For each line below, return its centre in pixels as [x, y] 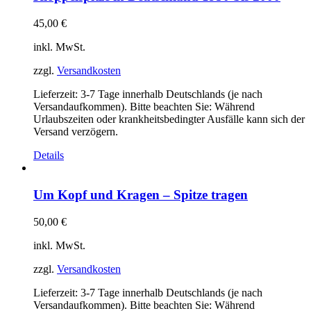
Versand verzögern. [76, 132]
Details [49, 155]
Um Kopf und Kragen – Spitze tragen [141, 194]
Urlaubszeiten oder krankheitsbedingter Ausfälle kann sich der [169, 119]
